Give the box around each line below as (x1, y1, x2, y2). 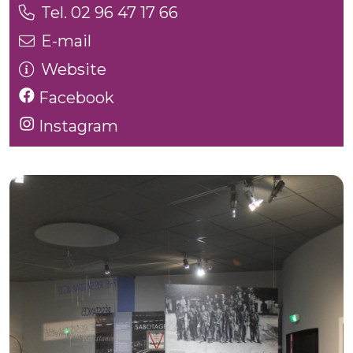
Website (41, 60, 106, 79)
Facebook (35, 88, 114, 107)
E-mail (41, 32, 91, 50)
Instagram (35, 117, 118, 136)
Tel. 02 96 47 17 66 (41, 3, 178, 22)
